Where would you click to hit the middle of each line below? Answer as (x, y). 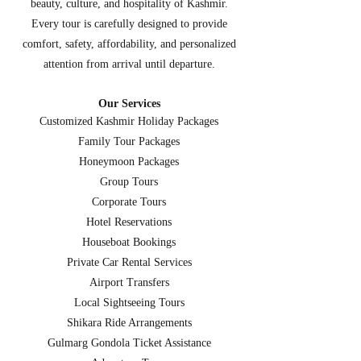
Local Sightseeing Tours (129, 303)
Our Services (129, 104)
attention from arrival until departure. (129, 64)
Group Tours (129, 182)
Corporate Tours (129, 202)
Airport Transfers (129, 282)
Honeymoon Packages (129, 162)
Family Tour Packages (129, 141)
